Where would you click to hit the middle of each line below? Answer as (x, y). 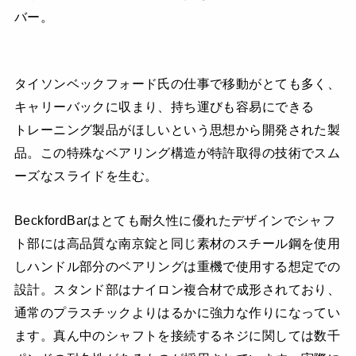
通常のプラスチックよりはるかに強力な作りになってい (177, 312)
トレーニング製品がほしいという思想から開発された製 (177, 130)
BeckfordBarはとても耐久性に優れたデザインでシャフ (175, 220)
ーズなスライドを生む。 (86, 176)
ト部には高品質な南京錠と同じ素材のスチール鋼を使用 (177, 243)
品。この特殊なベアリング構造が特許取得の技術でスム (177, 153)
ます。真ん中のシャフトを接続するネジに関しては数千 (177, 335)
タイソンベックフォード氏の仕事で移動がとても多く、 (177, 84)
